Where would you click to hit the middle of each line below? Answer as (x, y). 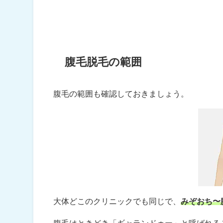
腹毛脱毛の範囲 (103, 61)
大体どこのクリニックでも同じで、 (117, 201)
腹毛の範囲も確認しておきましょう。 (121, 94)
